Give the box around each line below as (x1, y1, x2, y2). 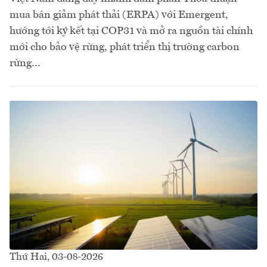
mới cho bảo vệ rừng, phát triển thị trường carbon (10, 42, 240, 53)
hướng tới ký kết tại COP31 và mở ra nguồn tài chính (10, 26, 253, 37)
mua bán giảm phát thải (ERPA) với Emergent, (10, 10, 228, 21)
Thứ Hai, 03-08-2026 (10, 252, 103, 262)
